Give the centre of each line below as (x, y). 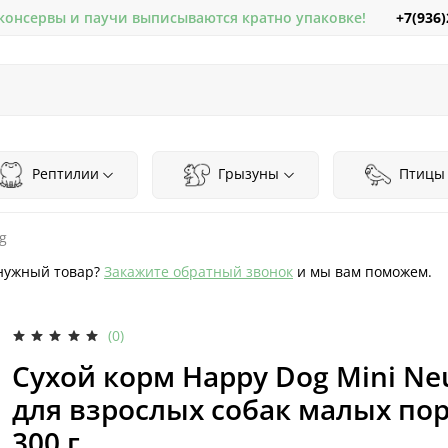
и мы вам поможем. (362, 271)
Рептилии (63, 173)
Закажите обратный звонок (198, 271)
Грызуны (247, 173)
